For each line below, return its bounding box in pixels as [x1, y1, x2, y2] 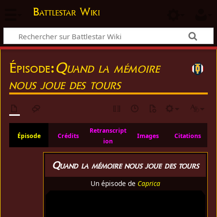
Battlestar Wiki [32, 5, 100, 19]
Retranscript [90, 126, 127, 135]
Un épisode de [90, 179, 138, 188]
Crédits [58, 132, 79, 140]
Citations [174, 132, 201, 140]
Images [137, 132, 159, 140]
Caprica [137, 179, 160, 188]
